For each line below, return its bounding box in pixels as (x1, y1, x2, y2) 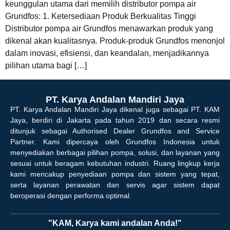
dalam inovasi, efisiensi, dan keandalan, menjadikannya (5, 49, 209, 58)
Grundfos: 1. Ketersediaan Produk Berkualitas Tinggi (5, 12, 196, 21)
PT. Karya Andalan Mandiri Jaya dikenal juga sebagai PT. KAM (10, 105, 220, 113)
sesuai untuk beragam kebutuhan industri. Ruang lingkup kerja (10, 159, 220, 167)
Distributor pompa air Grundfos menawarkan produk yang (5, 24, 213, 33)
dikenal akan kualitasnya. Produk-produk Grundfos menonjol (5, 36, 225, 46)
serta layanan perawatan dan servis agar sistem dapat (10, 180, 220, 189)
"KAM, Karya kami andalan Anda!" (48, 218, 182, 227)
